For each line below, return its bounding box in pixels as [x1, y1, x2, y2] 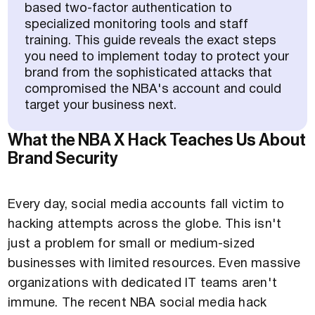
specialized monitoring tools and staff [25, 18, 249, 31]
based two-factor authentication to [25, 2, 233, 15]
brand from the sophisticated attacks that [25, 67, 273, 79]
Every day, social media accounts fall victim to [8, 198, 285, 211]
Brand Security [8, 149, 119, 167]
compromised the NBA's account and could [25, 83, 282, 96]
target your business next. [25, 99, 177, 112]
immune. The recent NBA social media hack [8, 297, 267, 309]
